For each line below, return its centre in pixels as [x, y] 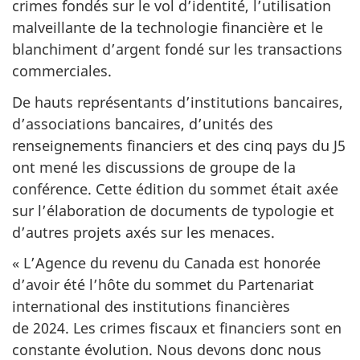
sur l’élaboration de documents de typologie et [173, 210]
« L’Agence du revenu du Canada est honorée [166, 263]
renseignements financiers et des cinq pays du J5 [179, 145]
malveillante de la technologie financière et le [168, 28]
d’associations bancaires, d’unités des [143, 123]
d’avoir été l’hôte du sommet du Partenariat [163, 285]
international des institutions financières [151, 307]
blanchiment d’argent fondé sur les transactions [177, 49]
